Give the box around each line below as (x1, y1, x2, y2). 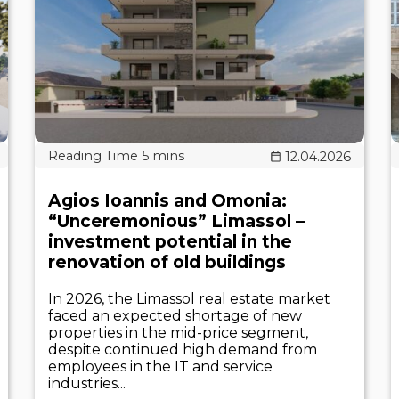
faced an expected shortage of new (48, 307, 302, 324)
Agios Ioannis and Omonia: (48, 191, 287, 211)
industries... (48, 375, 126, 392)
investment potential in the (48, 232, 292, 252)
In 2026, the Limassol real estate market (48, 290, 330, 307)
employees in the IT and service (48, 358, 273, 375)
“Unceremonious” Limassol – (48, 211, 305, 232)
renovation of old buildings (48, 252, 286, 273)
